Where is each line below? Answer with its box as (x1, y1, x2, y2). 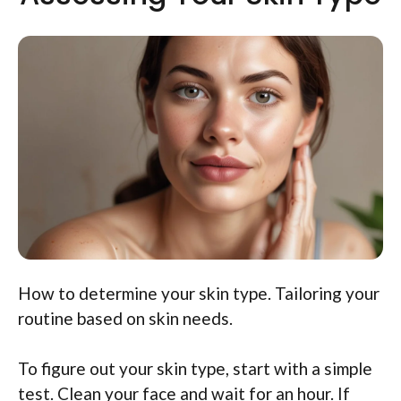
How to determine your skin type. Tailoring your (18, 282, 380, 303)
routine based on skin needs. (18, 307, 233, 328)
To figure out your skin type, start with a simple (18, 358, 372, 380)
